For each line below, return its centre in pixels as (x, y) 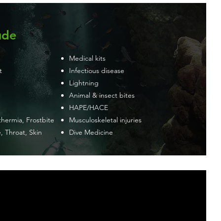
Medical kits (87, 58)
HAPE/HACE (89, 108)
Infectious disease (97, 71)
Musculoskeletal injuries (105, 120)
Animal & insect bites (102, 95)
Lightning (84, 83)
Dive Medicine (91, 132)
